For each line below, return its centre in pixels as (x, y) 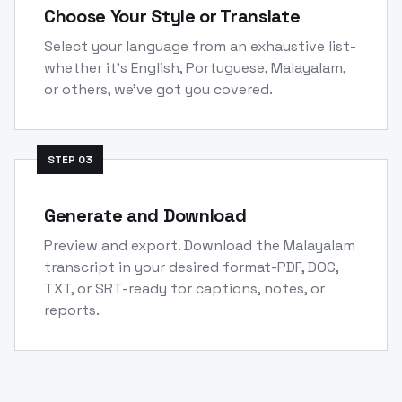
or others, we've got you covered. (158, 89)
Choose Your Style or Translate (172, 16)
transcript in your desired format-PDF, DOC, (191, 267)
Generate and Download (145, 215)
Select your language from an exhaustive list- (200, 46)
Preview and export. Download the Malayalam (200, 245)
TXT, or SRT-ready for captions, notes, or (184, 288)
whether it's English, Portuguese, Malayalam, (195, 67)
